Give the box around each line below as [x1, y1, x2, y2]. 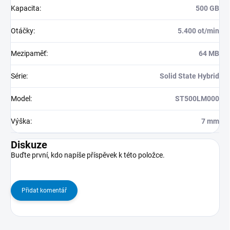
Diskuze [11, 139, 47, 151]
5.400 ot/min [178, 27, 219, 35]
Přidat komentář [22, 187, 67, 195]
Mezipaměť [11, 49, 46, 58]
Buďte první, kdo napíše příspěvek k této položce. [11, 151, 165, 160]
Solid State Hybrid [160, 72, 219, 81]
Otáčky [11, 27, 33, 35]
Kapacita [11, 4, 40, 13]
